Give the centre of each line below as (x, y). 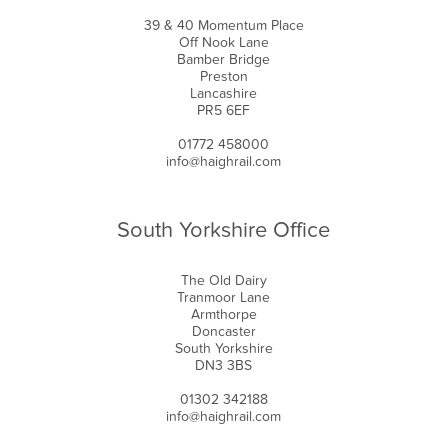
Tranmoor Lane (224, 298)
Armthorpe (223, 315)
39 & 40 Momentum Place (223, 25)
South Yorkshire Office (224, 230)
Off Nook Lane (223, 42)
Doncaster (223, 332)
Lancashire (224, 93)
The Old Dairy (223, 281)
